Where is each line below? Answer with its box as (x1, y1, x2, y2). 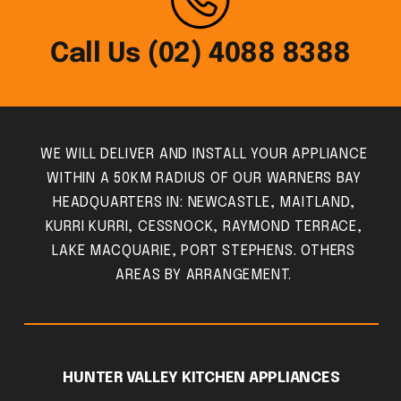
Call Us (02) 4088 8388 (50, 39, 351, 68)
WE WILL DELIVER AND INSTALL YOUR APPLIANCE (39, 146, 368, 162)
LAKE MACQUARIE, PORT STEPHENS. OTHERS (52, 243, 356, 259)
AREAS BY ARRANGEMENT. (115, 267, 293, 283)
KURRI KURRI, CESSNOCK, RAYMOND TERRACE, (45, 218, 363, 235)
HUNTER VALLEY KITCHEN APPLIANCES (63, 370, 340, 386)
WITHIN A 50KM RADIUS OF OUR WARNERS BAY (47, 170, 362, 186)
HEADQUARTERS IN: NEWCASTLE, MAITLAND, (52, 194, 355, 210)
